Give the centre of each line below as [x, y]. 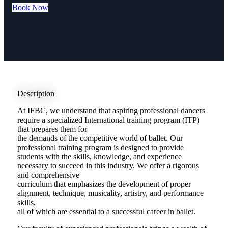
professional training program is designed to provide [100, 148]
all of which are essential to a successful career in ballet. [106, 212]
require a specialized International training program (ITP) [108, 120]
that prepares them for [52, 129]
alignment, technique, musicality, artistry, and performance [110, 193]
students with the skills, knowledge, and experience [99, 157]
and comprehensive [48, 175]
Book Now [30, 8]
